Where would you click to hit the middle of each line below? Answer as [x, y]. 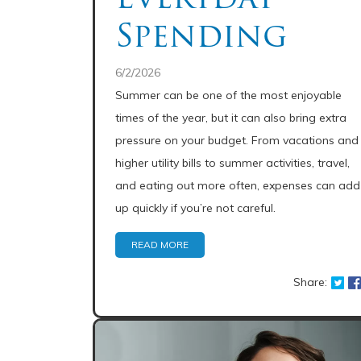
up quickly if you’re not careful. [195, 208]
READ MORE [160, 245]
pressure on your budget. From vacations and [237, 140]
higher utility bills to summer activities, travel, [232, 163]
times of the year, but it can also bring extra [231, 118]
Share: [311, 282]
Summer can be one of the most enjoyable [228, 95]
